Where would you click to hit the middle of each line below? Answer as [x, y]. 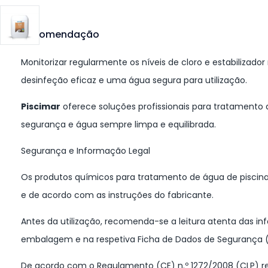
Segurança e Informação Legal [86, 150]
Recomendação [60, 34]
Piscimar [41, 106]
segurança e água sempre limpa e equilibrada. [118, 124]
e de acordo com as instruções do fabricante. [117, 195]
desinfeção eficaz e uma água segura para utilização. [134, 80]
